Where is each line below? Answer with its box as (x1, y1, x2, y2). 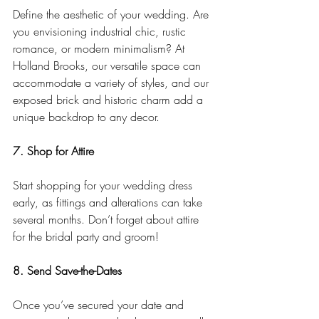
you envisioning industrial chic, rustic (13, 23, 189, 40)
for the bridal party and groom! (13, 229, 159, 245)
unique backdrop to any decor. (13, 109, 159, 125)
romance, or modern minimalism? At (13, 41, 188, 57)
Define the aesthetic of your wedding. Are (13, 6, 212, 23)
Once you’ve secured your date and (13, 297, 187, 313)
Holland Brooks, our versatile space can (13, 58, 204, 74)
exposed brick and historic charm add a (13, 92, 206, 108)
